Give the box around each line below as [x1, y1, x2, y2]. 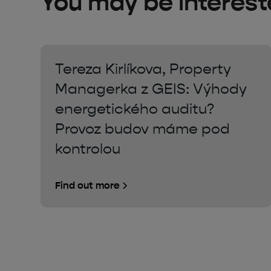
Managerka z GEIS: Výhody [55, 80, 247, 97]
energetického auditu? [55, 100, 215, 117]
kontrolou [55, 140, 121, 157]
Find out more [55, 179, 120, 191]
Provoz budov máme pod [55, 120, 230, 137]
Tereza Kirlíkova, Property [55, 60, 232, 77]
